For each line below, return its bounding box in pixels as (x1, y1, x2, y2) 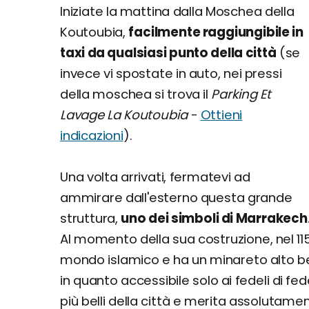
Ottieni (200, 106, 243, 123)
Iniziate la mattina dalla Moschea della (60, 3, 295, 20)
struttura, (60, 210, 121, 227)
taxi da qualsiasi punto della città (60, 44, 277, 61)
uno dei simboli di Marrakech (121, 210, 308, 227)
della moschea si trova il (60, 86, 212, 103)
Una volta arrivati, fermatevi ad (60, 168, 250, 186)
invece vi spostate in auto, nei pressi (60, 65, 282, 82)
